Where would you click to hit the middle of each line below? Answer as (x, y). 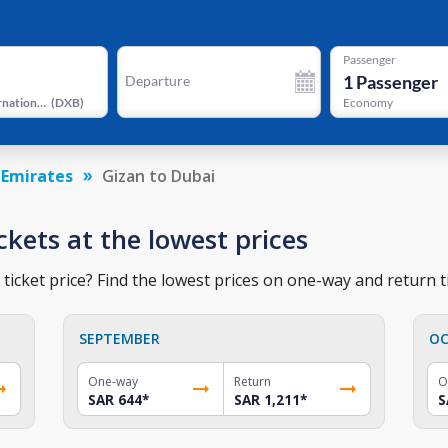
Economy (367, 103)
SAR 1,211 (266, 399)
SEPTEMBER (120, 338)
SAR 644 (115, 399)
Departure (157, 80)
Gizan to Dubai (158, 175)
